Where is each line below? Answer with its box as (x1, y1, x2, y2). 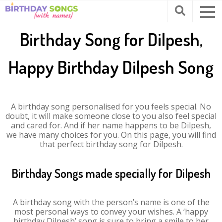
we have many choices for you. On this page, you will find (6, 129, 216, 140)
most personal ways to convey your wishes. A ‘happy (14, 206, 208, 217)
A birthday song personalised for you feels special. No (11, 101, 211, 112)
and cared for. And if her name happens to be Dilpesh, (11, 120, 211, 131)
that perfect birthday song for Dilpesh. (39, 139, 183, 150)
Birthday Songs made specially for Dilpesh (11, 166, 211, 181)
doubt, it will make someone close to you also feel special (5, 111, 217, 121)
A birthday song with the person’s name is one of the (12, 197, 210, 208)
